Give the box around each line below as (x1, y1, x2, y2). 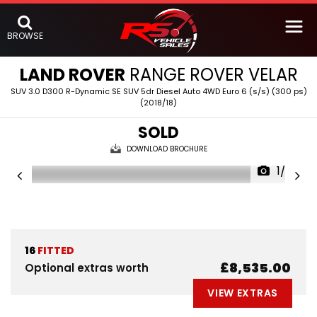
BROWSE (7, 30, 43, 42)
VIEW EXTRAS (207, 286, 278, 300)
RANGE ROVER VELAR (125, 63, 298, 86)
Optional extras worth (25, 260, 149, 275)
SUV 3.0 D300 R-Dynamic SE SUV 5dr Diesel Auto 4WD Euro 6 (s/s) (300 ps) (10, 86, 307, 97)
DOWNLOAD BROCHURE (126, 144, 207, 154)
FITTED (35, 243, 74, 258)
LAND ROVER (19, 63, 125, 86)
